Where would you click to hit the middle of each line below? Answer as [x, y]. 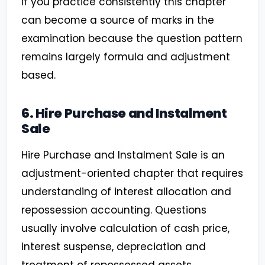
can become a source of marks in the [118, 20]
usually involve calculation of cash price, [125, 229]
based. [38, 75]
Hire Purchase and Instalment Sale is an [123, 155]
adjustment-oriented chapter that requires [132, 174]
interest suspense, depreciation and [114, 247]
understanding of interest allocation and [126, 192]
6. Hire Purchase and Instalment [124, 114]
